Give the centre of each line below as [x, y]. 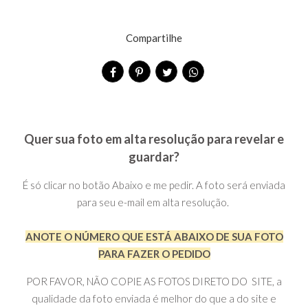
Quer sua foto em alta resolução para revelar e [154, 139]
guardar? [154, 157]
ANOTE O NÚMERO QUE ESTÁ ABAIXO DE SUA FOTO [154, 237]
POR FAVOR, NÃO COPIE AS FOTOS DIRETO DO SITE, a [154, 282]
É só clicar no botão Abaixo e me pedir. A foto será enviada [154, 185]
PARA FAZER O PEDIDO [154, 254]
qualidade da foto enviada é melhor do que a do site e [154, 299]
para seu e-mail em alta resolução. [154, 202]
